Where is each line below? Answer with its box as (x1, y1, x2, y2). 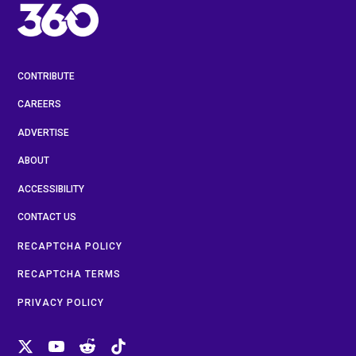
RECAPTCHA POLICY (17, 240, 122, 252)
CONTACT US (17, 211, 76, 222)
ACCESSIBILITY (17, 183, 84, 195)
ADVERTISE (17, 126, 69, 138)
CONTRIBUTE (17, 70, 75, 82)
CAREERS (17, 99, 61, 110)
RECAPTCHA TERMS (17, 269, 121, 280)
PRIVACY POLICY (17, 296, 104, 308)
